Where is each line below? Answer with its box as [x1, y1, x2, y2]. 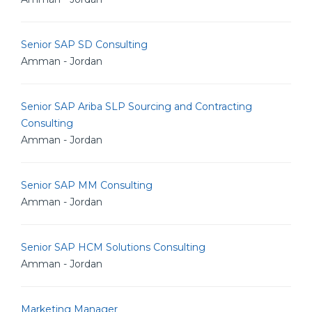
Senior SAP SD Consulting [21, 38, 148, 51]
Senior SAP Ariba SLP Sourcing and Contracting [21, 100, 252, 113]
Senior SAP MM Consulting [21, 179, 153, 192]
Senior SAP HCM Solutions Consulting [21, 241, 205, 253]
